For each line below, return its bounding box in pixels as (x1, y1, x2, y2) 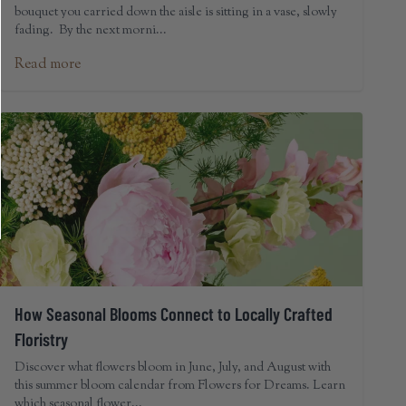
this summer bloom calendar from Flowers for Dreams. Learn (14, 377, 345, 395)
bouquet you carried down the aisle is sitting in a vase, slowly (14, 4, 337, 22)
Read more (14, 54, 81, 75)
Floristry (14, 328, 68, 350)
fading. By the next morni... (14, 22, 167, 40)
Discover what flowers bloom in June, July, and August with (14, 359, 331, 377)
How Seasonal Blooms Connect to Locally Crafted (14, 303, 333, 324)
